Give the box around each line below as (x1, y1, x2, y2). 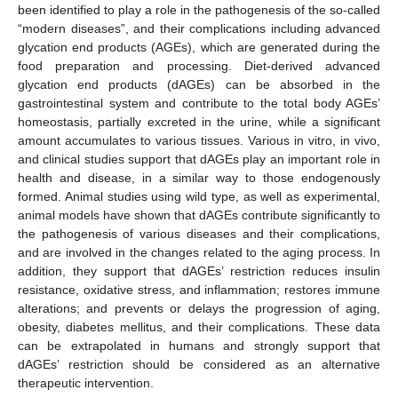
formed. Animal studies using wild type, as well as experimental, (18, 188, 380, 203)
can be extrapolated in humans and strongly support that (18, 338, 380, 353)
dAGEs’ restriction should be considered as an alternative (18, 356, 380, 371)
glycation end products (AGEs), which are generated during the (18, 39, 380, 54)
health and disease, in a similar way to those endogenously (18, 170, 380, 185)
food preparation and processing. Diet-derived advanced (18, 58, 380, 73)
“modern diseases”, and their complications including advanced (18, 20, 380, 36)
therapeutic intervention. (18, 375, 154, 390)
